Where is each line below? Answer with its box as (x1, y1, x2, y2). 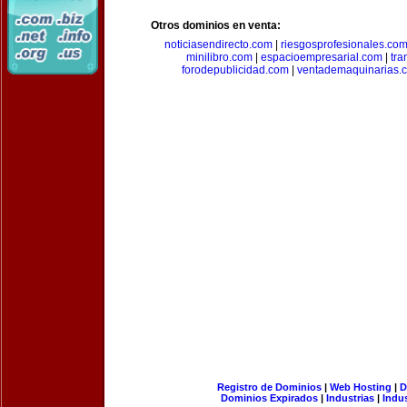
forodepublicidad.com (181, 64, 289, 76)
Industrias (326, 392, 374, 403)
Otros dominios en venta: (151, 19, 281, 32)
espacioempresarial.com (260, 51, 382, 64)
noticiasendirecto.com (164, 38, 273, 51)
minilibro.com (185, 51, 253, 64)
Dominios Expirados (221, 392, 318, 403)
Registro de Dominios (216, 382, 322, 392)
